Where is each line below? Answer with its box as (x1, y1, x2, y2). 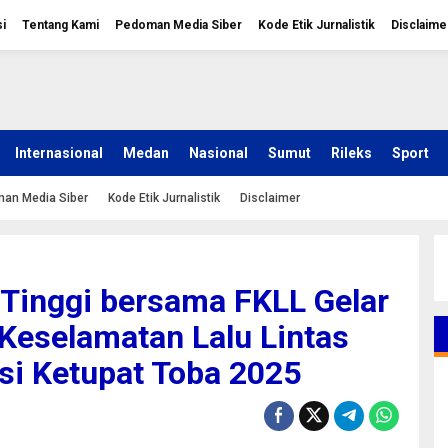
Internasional (15, 145, 103, 161)
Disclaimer (240, 191, 300, 205)
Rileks (331, 145, 372, 161)
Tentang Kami (22, 18, 99, 32)
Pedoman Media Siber (115, 18, 242, 32)
